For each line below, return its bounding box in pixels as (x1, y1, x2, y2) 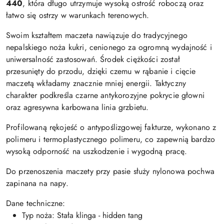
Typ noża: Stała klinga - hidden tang (22, 209, 142, 221)
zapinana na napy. (6, 177, 68, 189)
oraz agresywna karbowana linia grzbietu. (6, 101, 149, 113)
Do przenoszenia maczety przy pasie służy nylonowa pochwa (6, 165, 214, 177)
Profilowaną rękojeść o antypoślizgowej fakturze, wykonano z (6, 121, 216, 133)
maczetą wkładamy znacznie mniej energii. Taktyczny (6, 77, 186, 89)
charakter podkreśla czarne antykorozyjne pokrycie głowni (6, 89, 204, 101)
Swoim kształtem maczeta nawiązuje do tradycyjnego (6, 29, 187, 41)
